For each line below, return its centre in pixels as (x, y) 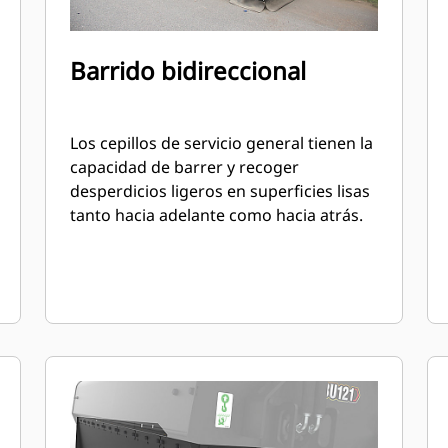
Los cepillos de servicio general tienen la (222, 143)
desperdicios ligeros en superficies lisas (220, 191)
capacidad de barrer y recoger (185, 167)
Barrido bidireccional (188, 70)
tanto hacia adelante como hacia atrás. (217, 215)
